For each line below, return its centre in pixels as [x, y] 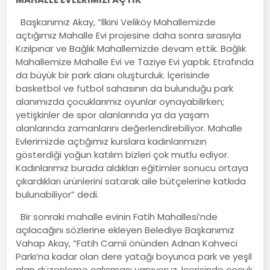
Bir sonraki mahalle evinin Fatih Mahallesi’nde [117, 216]
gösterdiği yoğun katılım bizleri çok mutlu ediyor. [123, 154]
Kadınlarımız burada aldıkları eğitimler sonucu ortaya [132, 168]
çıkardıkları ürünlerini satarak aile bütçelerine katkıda [131, 181]
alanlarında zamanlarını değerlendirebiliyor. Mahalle [129, 128]
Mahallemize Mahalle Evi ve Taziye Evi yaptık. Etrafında [135, 61]
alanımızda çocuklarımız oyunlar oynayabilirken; [120, 101]
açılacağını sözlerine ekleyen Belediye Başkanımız [125, 230]
